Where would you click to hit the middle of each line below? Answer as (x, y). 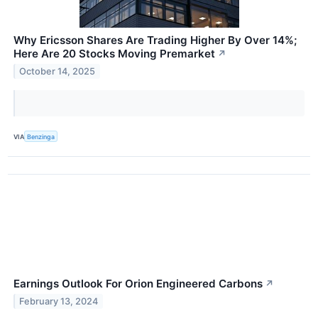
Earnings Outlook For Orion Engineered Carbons (138, 284)
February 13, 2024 (59, 302)
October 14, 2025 (57, 71)
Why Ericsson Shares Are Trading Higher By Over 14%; (155, 40)
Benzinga (41, 136)
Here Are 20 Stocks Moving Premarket (114, 54)
